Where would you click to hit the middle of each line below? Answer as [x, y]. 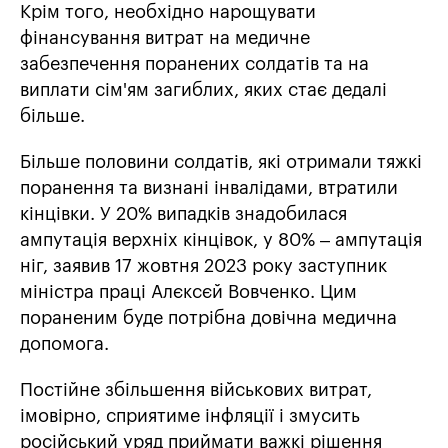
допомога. [64, 344]
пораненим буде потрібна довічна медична [208, 318]
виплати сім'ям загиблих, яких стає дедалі [203, 90]
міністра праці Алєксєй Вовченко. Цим [188, 292]
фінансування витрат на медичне [165, 38]
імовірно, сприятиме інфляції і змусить [190, 416]
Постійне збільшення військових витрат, [196, 390]
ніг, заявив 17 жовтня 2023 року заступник [203, 266]
